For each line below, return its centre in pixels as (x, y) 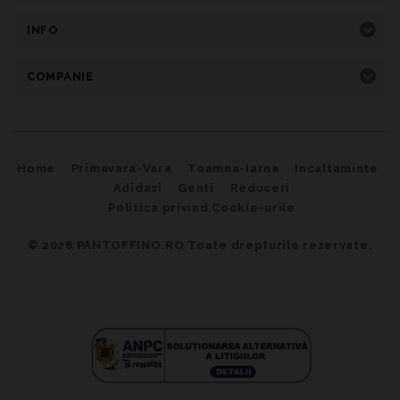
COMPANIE (60, 76)
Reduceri (260, 187)
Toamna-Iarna (233, 168)
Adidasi (137, 187)
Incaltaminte (337, 168)
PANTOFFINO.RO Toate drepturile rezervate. (225, 245)
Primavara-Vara (121, 168)
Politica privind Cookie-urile (202, 207)
